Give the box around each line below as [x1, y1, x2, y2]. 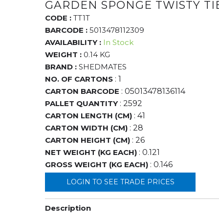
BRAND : [45, 62, 79, 71]
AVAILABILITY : [45, 37, 102, 47]
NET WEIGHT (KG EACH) [45, 147, 137, 157]
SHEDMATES [79, 62, 127, 71]
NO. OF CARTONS [45, 74, 113, 84]
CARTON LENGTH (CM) [45, 110, 132, 120]
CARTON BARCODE [45, 86, 120, 96]
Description [45, 203, 91, 213]
